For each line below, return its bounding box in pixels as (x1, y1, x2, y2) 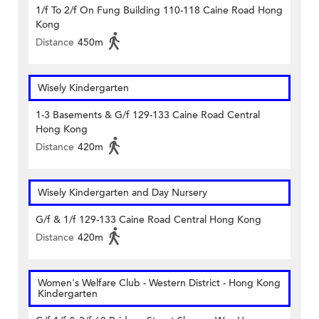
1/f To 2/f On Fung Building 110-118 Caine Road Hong (36, 4, 283, 18)
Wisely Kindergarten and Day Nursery (38, 186, 207, 200)
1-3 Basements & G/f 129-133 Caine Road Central (36, 108, 260, 122)
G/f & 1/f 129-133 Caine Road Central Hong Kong (36, 213, 261, 227)
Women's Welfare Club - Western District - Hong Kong (38, 276, 281, 291)
